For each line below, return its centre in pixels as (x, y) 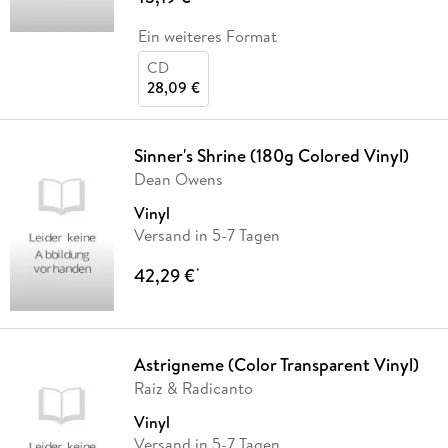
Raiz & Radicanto (193, 387)
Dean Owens (178, 178)
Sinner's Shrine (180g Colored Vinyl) (271, 155)
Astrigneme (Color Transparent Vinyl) (276, 364)
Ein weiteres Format (207, 35)
